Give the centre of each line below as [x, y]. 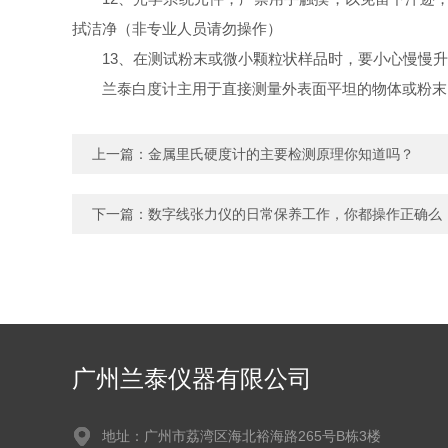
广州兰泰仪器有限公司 [192, 378]
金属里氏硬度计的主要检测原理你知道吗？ [281, 154]
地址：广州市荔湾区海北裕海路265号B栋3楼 [241, 436]
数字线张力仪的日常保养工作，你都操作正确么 [295, 214]
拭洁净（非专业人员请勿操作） [177, 28]
